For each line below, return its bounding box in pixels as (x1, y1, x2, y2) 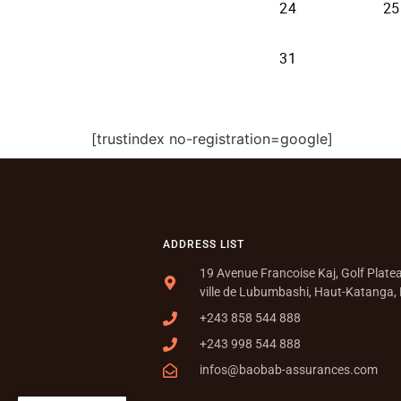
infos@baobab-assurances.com (200, 363, 378, 377)
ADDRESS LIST (163, 238, 244, 251)
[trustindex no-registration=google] (91, 130, 333, 148)
